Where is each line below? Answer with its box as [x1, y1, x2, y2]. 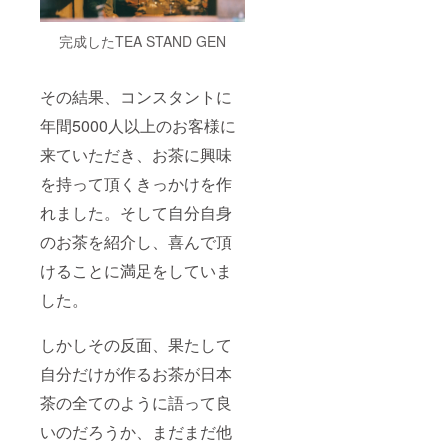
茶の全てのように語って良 [40, 391, 232, 415]
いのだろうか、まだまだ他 [40, 420, 232, 444]
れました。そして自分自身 [40, 201, 232, 225]
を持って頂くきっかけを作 [40, 172, 232, 196]
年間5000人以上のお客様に [40, 114, 236, 138]
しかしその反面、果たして [40, 333, 232, 357]
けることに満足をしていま [40, 259, 232, 283]
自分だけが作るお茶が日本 [40, 362, 232, 386]
